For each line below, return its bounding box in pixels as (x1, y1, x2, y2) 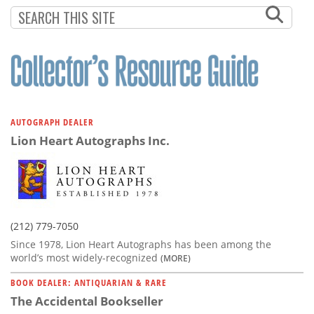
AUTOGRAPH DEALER (11, 115, 94, 128)
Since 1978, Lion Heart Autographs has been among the (11, 237, 271, 251)
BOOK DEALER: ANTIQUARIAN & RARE (11, 275, 167, 289)
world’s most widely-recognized (11, 250, 161, 264)
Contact (11, 67, 66, 89)
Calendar (11, 29, 75, 51)
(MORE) (161, 252, 191, 264)
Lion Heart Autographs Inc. (11, 132, 170, 149)
